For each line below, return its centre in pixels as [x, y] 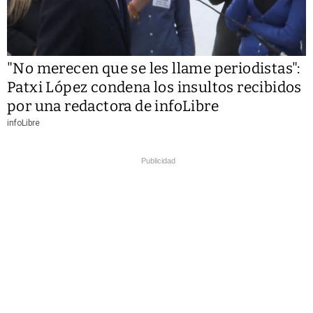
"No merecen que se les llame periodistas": [154, 68]
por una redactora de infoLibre [113, 106]
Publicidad [158, 160]
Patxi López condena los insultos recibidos [154, 87]
